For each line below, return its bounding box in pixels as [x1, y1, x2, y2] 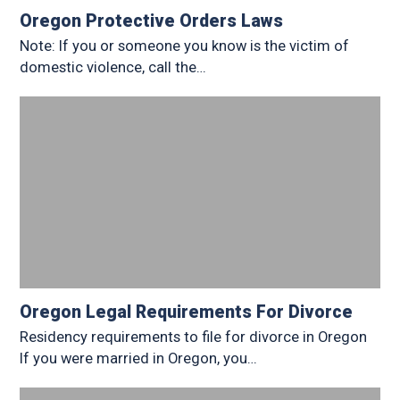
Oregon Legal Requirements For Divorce [20, 302, 354, 323]
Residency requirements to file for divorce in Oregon [20, 329, 368, 346]
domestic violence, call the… [20, 59, 207, 77]
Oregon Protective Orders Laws [20, 11, 284, 32]
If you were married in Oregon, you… [20, 350, 258, 368]
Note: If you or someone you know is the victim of [20, 37, 350, 55]
